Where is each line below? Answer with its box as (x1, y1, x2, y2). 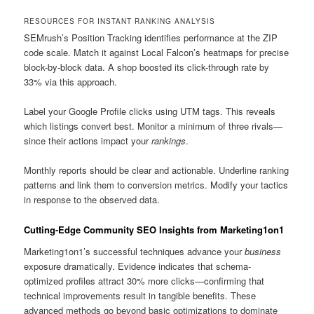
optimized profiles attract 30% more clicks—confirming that (24, 274, 265, 288)
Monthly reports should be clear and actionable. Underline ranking (24, 163, 289, 177)
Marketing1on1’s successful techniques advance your (24, 245, 245, 259)
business (245, 245, 282, 259)
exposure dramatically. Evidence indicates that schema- (24, 259, 252, 273)
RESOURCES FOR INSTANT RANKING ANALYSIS (24, 16, 216, 27)
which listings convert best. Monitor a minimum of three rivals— (24, 119, 283, 133)
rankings (151, 134, 186, 148)
